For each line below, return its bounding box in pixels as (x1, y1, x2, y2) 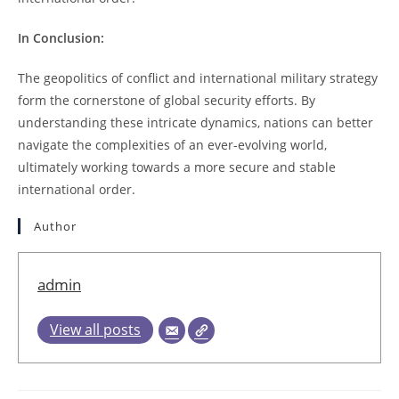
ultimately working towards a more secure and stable (18, 158, 336, 175)
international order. (18, 180, 135, 198)
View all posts (50, 319, 141, 339)
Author (34, 217, 77, 234)
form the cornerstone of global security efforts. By (18, 91, 315, 109)
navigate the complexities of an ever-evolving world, (18, 135, 327, 153)
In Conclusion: (18, 28, 104, 46)
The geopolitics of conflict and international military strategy (18, 69, 378, 86)
